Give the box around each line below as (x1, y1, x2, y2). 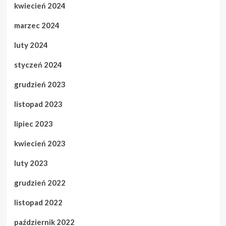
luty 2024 (14, 40, 48, 49)
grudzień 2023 (14, 80, 66, 89)
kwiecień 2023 (14, 139, 66, 148)
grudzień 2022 (14, 178, 66, 187)
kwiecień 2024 (14, 1, 66, 10)
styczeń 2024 (14, 60, 62, 69)
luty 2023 (14, 158, 48, 167)
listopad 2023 (14, 99, 63, 108)
